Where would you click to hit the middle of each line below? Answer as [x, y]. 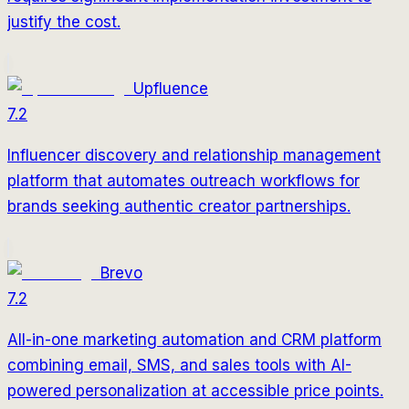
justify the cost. [64, 21]
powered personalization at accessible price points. [195, 390]
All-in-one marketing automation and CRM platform [194, 339]
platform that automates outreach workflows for [184, 180]
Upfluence [171, 88]
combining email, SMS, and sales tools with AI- [179, 365]
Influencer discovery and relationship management [194, 155]
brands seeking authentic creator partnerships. [179, 206]
